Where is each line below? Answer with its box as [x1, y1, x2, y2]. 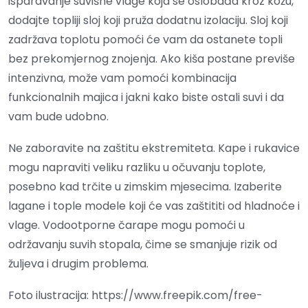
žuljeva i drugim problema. [8, 256, 148, 272]
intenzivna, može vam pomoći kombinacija [8, 70, 236, 87]
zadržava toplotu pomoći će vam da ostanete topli [8, 32, 283, 48]
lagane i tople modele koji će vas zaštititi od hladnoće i [8, 198, 300, 214]
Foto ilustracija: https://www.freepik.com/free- [8, 287, 263, 304]
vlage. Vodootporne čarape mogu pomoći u [8, 217, 245, 234]
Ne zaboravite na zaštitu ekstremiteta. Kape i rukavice [8, 140, 300, 157]
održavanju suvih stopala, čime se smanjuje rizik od [8, 236, 277, 253]
